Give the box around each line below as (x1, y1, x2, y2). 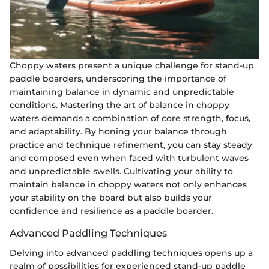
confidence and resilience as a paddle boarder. (10, 205, 213, 217)
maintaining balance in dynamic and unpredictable (10, 86, 234, 98)
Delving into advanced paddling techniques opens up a (10, 247, 253, 258)
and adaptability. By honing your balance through (10, 126, 227, 138)
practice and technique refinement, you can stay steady (10, 139, 252, 151)
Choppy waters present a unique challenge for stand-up (10, 60, 254, 71)
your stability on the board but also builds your (10, 192, 212, 204)
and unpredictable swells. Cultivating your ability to (10, 166, 233, 177)
